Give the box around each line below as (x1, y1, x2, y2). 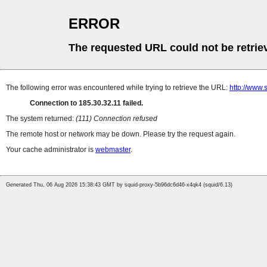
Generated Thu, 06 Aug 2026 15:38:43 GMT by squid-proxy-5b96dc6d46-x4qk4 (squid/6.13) (6, 182, 232, 188)
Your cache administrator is (6, 145, 95, 154)
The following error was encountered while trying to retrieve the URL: (6, 83, 229, 92)
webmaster (95, 145, 131, 154)
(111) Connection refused (76, 114, 157, 123)
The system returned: (6, 114, 76, 123)
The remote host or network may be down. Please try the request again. (6, 130, 235, 139)
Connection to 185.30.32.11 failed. (30, 99, 143, 108)
